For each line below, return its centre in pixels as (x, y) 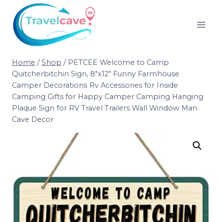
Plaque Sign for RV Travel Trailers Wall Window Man (105, 108)
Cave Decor (33, 120)
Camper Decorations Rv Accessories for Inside (95, 85)
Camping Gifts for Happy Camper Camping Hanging (108, 97)
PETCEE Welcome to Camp (118, 63)
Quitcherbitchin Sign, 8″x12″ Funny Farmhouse (96, 74)
